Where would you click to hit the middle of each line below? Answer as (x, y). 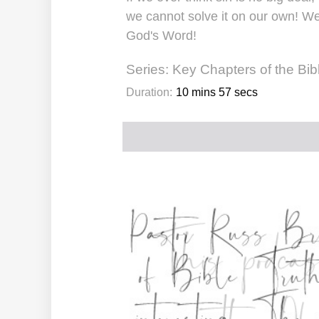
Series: (147, 69)
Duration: (149, 92)
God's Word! (161, 36)
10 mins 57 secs (217, 92)
